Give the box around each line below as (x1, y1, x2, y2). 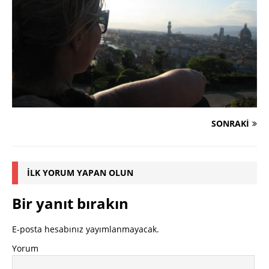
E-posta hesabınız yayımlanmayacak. (12, 223, 159, 235)
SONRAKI (211, 118, 249, 129)
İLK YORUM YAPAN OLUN (27, 167, 133, 178)
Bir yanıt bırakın (12, 193, 128, 213)
